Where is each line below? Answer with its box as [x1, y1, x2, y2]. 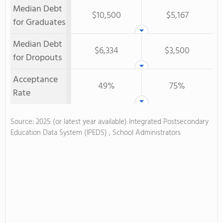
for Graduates [13, 15, 65, 30]
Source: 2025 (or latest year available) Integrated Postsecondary [10, 116, 209, 128]
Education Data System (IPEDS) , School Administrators [10, 127, 181, 139]
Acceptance [13, 73, 58, 87]
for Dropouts [13, 51, 62, 65]
